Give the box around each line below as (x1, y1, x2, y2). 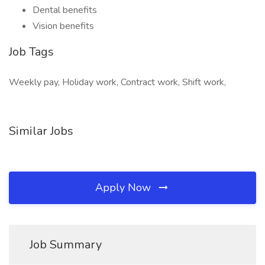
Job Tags (9, 44, 54, 60)
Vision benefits (33, 20, 94, 33)
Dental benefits (33, 4, 97, 17)
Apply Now (95, 180, 154, 195)
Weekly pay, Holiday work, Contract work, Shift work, (9, 76, 226, 89)
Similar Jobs (9, 123, 73, 139)
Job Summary (30, 237, 102, 253)
